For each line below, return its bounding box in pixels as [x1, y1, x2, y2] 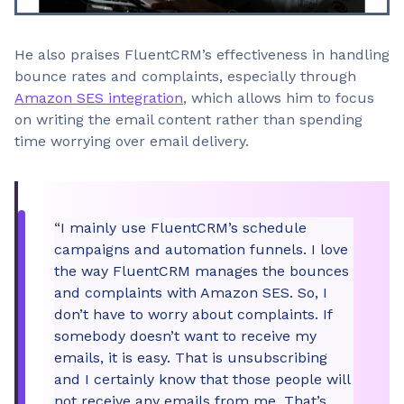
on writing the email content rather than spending [14, 111, 363, 128]
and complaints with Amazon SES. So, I [54, 284, 327, 301]
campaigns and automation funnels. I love [54, 241, 348, 258]
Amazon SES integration [14, 89, 183, 106]
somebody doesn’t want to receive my [54, 327, 317, 344]
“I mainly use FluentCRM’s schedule [54, 219, 307, 236]
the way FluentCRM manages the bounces [54, 262, 349, 280]
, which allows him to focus [183, 89, 374, 106]
